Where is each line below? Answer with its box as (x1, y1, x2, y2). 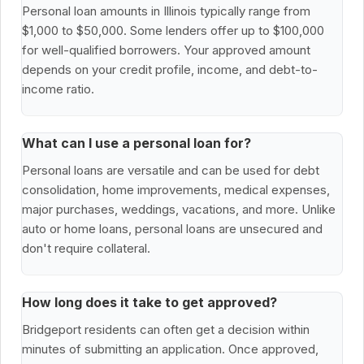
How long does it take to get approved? (22, 294, 277, 311)
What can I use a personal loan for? (22, 135, 251, 152)
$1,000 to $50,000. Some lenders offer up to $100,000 (22, 23, 324, 39)
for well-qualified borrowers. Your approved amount (22, 42, 310, 58)
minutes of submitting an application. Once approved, (22, 341, 318, 357)
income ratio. (22, 81, 94, 97)
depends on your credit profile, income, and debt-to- (22, 62, 318, 78)
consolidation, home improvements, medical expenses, (22, 182, 330, 198)
